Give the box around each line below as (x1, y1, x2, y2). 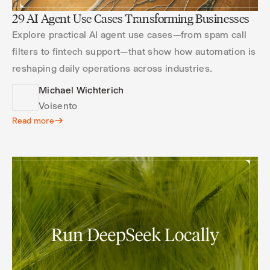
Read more (12, 116, 54, 125)
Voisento (39, 100, 78, 111)
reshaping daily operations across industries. (12, 63, 213, 74)
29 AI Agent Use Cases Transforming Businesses (12, 11, 250, 26)
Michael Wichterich (39, 84, 124, 96)
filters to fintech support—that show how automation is (12, 46, 256, 57)
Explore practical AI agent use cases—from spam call (12, 29, 247, 40)
